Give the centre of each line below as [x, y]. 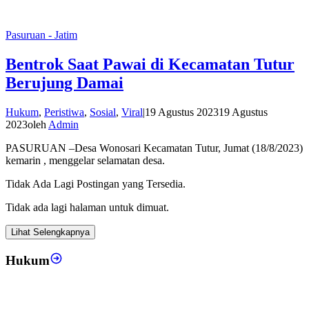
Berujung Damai [64, 82]
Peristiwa [64, 112]
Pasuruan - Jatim [41, 34]
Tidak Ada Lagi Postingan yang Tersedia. [96, 183]
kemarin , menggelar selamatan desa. [85, 160]
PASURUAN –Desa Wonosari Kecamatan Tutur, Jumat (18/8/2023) [154, 148]
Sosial [103, 112]
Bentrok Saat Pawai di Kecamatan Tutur [150, 64]
